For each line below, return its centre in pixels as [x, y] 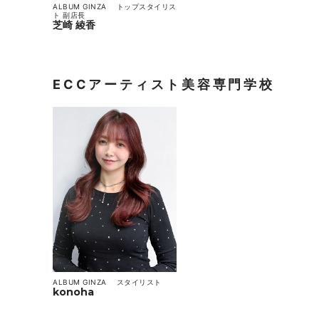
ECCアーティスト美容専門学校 [164, 84]
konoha [74, 292]
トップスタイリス [146, 6]
